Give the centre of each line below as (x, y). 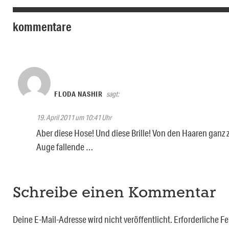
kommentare (42, 27)
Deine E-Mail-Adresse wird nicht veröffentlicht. (93, 220)
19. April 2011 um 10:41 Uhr (74, 118)
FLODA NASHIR (78, 94)
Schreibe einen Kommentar (114, 194)
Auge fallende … (65, 147)
